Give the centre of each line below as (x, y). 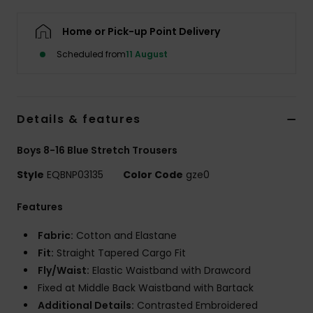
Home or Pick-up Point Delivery (141, 32)
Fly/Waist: (64, 271)
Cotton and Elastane (125, 236)
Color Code (153, 175)
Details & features (79, 119)
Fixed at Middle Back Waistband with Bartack (146, 288)
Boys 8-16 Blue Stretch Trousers (97, 151)
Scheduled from (91, 54)
